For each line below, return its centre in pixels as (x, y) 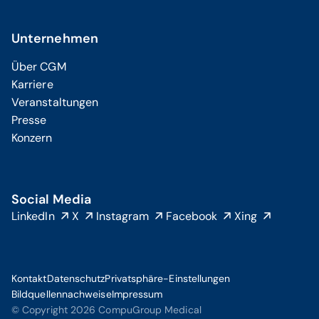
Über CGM (39, 67)
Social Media (51, 199)
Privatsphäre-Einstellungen (168, 278)
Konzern (32, 138)
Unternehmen (55, 38)
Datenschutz (76, 278)
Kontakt (29, 278)
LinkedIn (33, 216)
